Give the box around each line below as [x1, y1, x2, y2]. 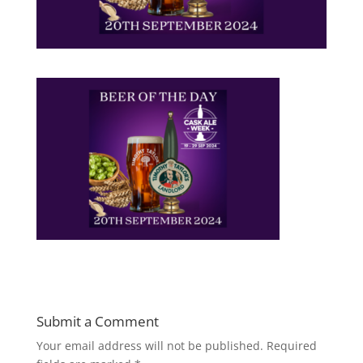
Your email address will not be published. [36, 337, 263, 353]
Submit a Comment [36, 311, 159, 331]
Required [266, 337, 317, 353]
